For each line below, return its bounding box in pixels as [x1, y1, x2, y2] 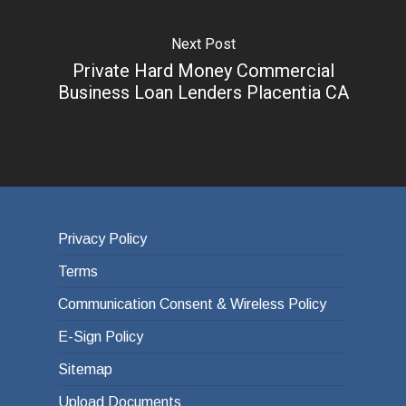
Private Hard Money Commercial [72, 59, 334, 82]
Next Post [170, 34, 236, 53]
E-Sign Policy [58, 329, 143, 345]
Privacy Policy [58, 231, 147, 247]
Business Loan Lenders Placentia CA [57, 81, 349, 103]
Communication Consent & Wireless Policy [58, 296, 326, 313]
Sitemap [58, 362, 112, 378]
